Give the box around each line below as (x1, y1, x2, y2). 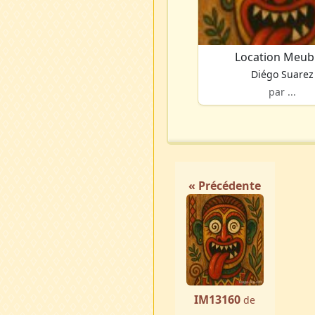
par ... (268, 85, 296, 99)
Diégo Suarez (250, 67, 314, 82)
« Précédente (188, 178, 262, 194)
